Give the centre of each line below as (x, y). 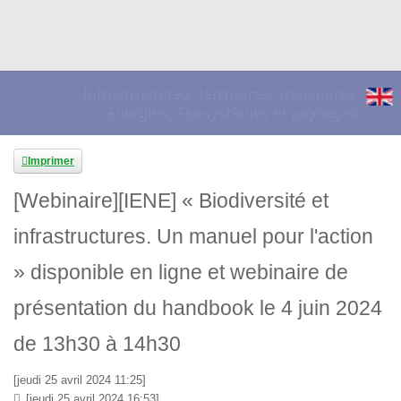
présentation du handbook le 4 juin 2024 (198, 308)
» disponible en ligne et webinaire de (181, 272)
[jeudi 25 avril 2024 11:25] (80, 380)
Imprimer (51, 161)
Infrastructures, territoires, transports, (219, 94)
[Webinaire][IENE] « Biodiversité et (171, 200)
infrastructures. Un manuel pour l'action (193, 236)
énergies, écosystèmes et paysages (231, 112)
